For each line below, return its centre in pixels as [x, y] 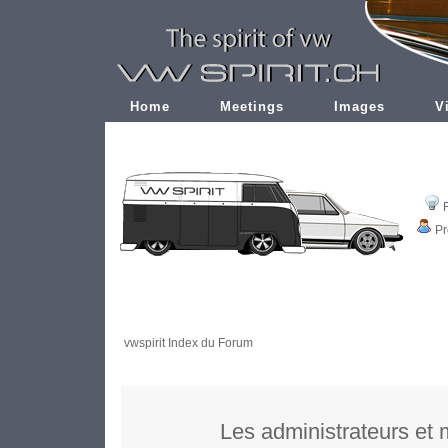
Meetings [252, 106]
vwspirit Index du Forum [188, 343]
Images [359, 106]
